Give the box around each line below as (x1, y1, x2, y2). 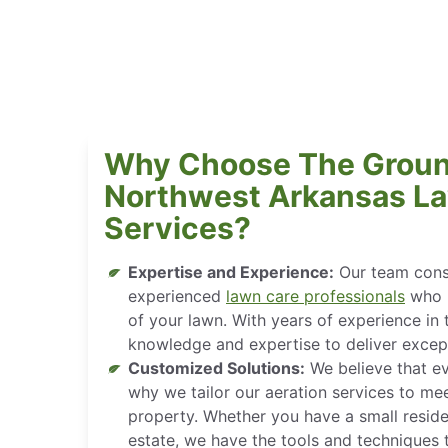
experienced (128, 286, 226, 306)
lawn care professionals (226, 286, 405, 306)
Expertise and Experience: (128, 262, 334, 282)
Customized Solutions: (128, 358, 305, 378)
